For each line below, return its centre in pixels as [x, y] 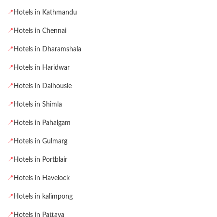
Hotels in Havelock [42, 178]
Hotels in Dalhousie [43, 86]
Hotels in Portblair [40, 160]
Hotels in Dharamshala [47, 49]
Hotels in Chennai [40, 31]
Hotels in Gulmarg [40, 141]
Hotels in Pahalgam [42, 123]
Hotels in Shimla [38, 104]
